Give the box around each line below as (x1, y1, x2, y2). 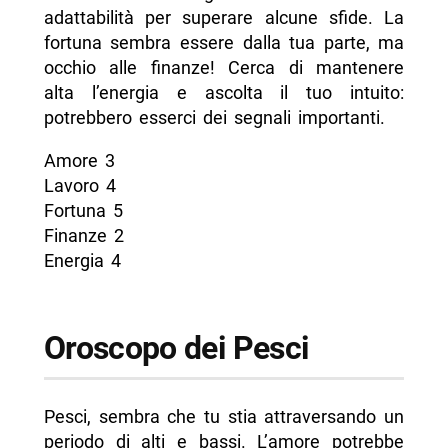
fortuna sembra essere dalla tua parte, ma (43, 32, 405, 53)
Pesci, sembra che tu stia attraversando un (43, 405, 405, 427)
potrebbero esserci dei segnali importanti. (43, 107, 385, 128)
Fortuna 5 (43, 200, 123, 221)
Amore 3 (43, 150, 115, 171)
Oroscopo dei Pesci (43, 329, 309, 367)
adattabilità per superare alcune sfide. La (43, 7, 405, 28)
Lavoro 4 (43, 175, 116, 196)
